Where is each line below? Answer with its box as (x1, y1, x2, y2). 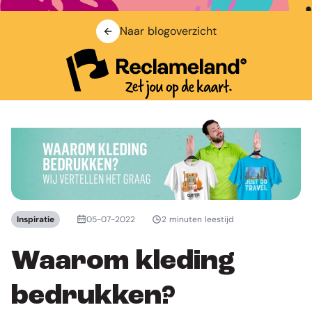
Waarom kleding (11, 248, 235, 276)
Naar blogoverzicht (119, 24, 217, 38)
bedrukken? (11, 283, 175, 311)
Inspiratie (17, 214, 54, 225)
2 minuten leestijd (162, 214, 234, 225)
